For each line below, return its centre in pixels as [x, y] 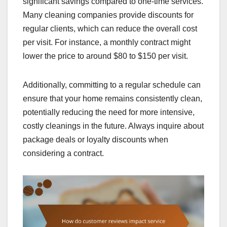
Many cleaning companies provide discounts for [108, 15]
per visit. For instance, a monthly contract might [107, 42]
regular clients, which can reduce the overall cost [110, 28]
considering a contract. [63, 153]
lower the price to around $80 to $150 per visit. [105, 56]
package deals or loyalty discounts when [96, 139]
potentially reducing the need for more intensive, [109, 112]
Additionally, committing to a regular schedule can [112, 85]
